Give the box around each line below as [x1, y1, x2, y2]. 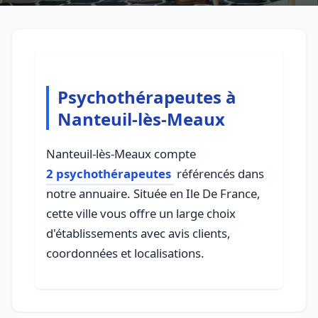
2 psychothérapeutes [46, 165, 171, 182]
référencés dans [174, 165, 264, 182]
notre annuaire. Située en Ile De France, [46, 185, 261, 202]
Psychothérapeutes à [57, 85, 236, 109]
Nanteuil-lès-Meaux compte [46, 146, 196, 162]
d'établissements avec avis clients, [46, 225, 231, 241]
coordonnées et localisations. [46, 245, 204, 261]
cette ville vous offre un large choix [46, 205, 236, 221]
